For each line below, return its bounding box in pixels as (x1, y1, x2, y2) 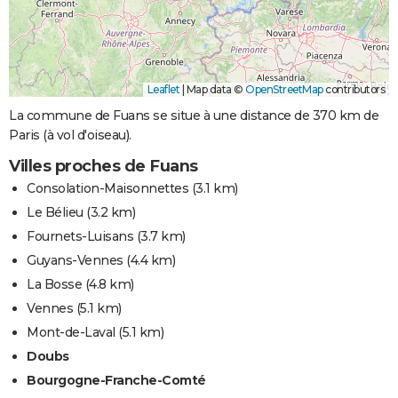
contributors (322, 83, 385, 97)
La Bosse (27, 276, 82, 293)
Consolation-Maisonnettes (27, 180, 188, 197)
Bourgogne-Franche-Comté (27, 372, 206, 389)
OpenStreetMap (245, 83, 323, 97)
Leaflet (147, 83, 179, 97)
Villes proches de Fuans (9, 156, 198, 177)
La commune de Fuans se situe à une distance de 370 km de (9, 107, 378, 124)
